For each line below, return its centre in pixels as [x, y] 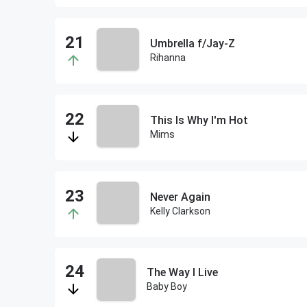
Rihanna [168, 58]
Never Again [180, 197]
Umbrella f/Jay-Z [192, 44]
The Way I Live [182, 272]
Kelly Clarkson [180, 211]
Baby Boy [167, 286]
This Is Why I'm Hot [199, 120]
